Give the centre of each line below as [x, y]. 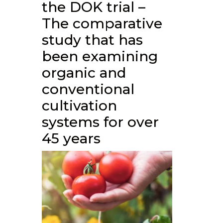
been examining [100, 56]
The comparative [102, 23]
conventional [88, 89]
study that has [92, 40]
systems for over [100, 122]
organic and [84, 72]
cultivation [79, 105]
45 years [71, 138]
